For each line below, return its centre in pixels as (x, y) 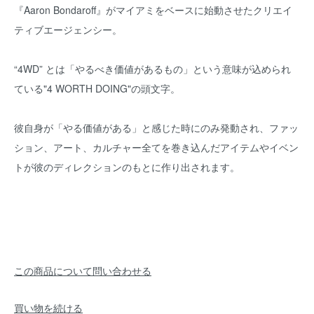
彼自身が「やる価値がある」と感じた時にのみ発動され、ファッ (156, 128)
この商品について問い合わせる (83, 271)
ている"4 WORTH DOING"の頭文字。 (97, 88)
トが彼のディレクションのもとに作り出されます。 (127, 167)
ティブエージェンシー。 (68, 29)
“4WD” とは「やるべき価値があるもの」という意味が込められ (152, 69)
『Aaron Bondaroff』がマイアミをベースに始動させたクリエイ (153, 10)
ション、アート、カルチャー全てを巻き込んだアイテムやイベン (156, 147)
